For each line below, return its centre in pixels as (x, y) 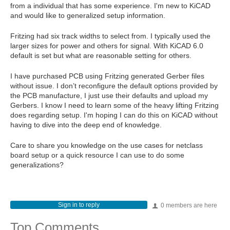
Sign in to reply (79, 205)
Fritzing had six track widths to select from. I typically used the (110, 36)
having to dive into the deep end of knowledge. (86, 124)
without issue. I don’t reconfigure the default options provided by (114, 85)
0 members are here (188, 205)
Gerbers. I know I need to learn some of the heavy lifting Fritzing (114, 105)
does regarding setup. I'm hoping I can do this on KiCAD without (114, 115)
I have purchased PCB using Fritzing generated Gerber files (107, 76)
